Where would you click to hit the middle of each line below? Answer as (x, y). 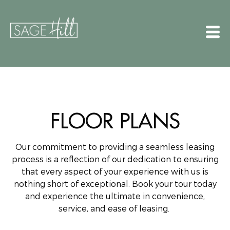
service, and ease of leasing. (114, 209)
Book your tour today (173, 184)
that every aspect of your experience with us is (115, 172)
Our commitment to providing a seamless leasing (115, 147)
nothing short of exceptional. (72, 184)
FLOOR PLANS (115, 121)
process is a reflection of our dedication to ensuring (115, 159)
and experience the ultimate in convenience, (115, 196)
